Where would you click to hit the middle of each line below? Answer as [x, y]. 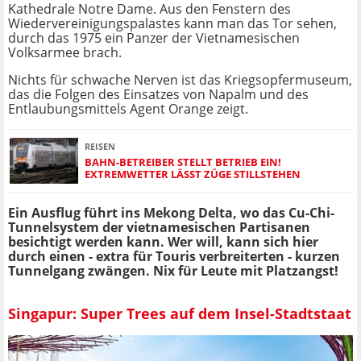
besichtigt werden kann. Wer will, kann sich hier [163, 242]
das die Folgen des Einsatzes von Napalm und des [158, 95]
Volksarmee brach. [65, 53]
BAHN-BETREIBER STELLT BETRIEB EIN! [183, 162]
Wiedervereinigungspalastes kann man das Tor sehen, [172, 24]
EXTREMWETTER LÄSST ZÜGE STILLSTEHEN [193, 174]
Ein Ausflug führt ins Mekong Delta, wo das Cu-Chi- [171, 213]
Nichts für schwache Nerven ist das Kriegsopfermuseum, [180, 80]
